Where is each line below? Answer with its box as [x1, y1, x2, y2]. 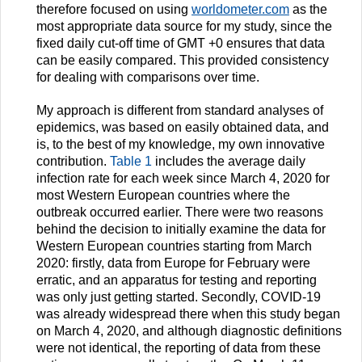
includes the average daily [152, 154, 305, 169]
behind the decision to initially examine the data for [36, 222, 326, 237]
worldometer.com [192, 2, 289, 17]
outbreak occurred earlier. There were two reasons [36, 205, 323, 220]
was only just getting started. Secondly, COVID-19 [36, 290, 321, 305]
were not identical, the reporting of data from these [36, 341, 321, 356]
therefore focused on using [36, 2, 192, 17]
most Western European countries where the [36, 188, 290, 203]
